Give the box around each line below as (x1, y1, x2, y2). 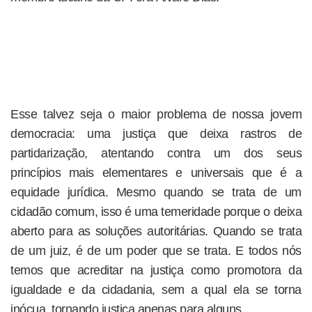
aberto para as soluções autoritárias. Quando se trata (10, 224, 302, 238)
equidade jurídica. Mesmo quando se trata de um (10, 185, 302, 199)
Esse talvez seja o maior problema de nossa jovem (10, 107, 302, 121)
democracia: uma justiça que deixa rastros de (10, 127, 302, 141)
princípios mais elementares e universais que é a (10, 166, 302, 180)
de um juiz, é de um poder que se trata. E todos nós (10, 244, 302, 258)
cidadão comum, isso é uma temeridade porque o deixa (10, 205, 302, 219)
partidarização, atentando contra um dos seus (10, 146, 302, 160)
